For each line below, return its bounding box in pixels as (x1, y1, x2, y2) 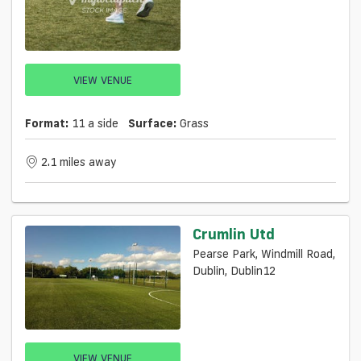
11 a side (68, 116, 118, 131)
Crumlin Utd (193, 224, 275, 244)
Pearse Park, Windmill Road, (193, 247, 335, 262)
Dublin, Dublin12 (193, 263, 276, 279)
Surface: (128, 116, 176, 131)
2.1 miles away (41, 155, 117, 170)
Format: (25, 116, 68, 131)
